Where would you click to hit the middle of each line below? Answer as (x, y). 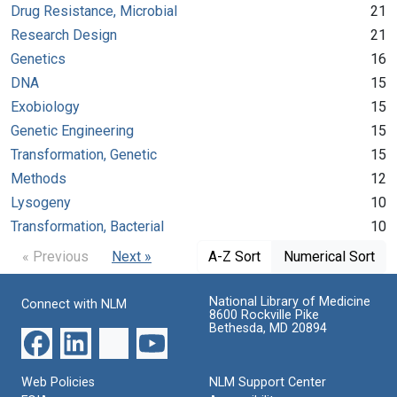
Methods (39, 178)
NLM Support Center (268, 382)
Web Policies (58, 382)
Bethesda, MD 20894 (268, 328)
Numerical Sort (329, 256)
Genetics (38, 58)
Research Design (64, 35)
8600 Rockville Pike (264, 315)
